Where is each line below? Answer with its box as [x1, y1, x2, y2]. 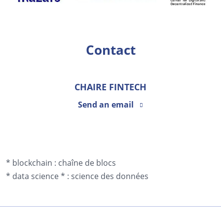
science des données [71, 171, 148, 182]
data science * [12, 171, 65, 182]
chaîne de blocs [58, 157, 116, 168]
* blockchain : [6, 157, 56, 168]
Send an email [78, 99, 134, 110]
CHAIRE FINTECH [74, 80, 147, 93]
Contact [85, 40, 136, 59]
